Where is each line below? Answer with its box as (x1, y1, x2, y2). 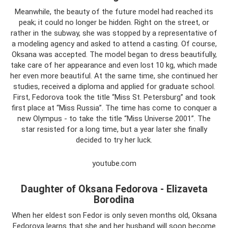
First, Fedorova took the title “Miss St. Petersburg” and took (13, 92, 215, 102)
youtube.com (92, 158, 136, 168)
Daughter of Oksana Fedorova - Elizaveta (20, 183, 208, 195)
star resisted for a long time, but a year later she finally (21, 124, 207, 134)
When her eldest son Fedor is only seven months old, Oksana (11, 210, 217, 220)
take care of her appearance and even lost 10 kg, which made (11, 60, 217, 70)
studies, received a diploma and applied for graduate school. (13, 81, 215, 91)
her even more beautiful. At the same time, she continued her (10, 71, 218, 80)
